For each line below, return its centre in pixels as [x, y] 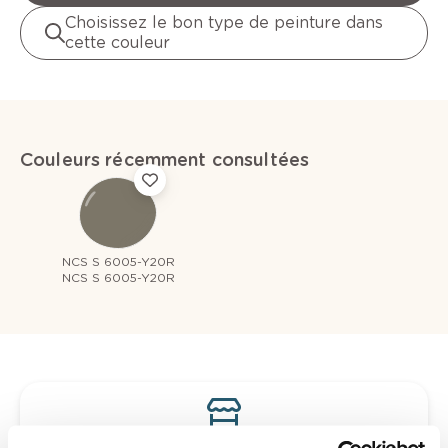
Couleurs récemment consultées [165, 160]
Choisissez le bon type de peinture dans [224, 23]
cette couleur [117, 43]
